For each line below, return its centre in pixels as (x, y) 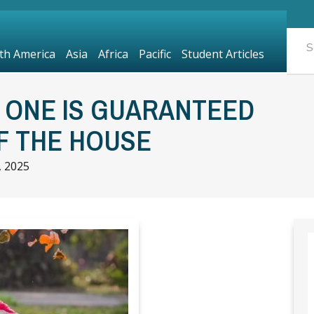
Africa (113, 54)
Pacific (155, 54)
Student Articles (223, 54)
